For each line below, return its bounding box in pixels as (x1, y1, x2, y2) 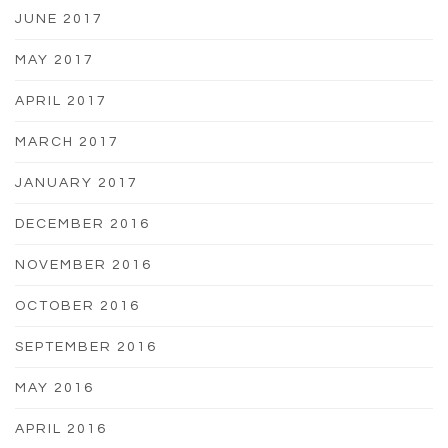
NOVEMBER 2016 (15, 257, 152, 272)
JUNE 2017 (15, 11, 103, 26)
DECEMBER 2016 (15, 216, 150, 231)
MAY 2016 (15, 380, 94, 395)
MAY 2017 (15, 52, 94, 67)
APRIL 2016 (15, 421, 107, 436)
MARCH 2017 (15, 134, 119, 149)
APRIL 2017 (15, 93, 107, 108)
